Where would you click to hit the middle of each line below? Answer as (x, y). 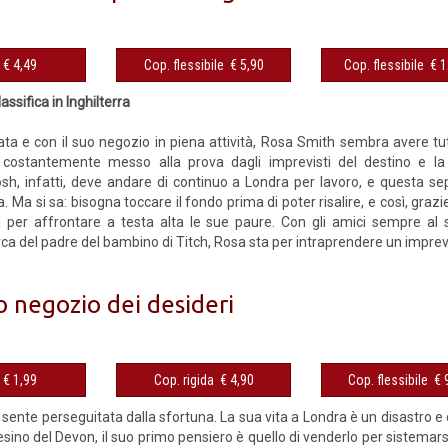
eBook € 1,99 (20, 379)
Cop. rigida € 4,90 (236, 379)
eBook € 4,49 (20, 64)
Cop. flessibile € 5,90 (246, 64)
